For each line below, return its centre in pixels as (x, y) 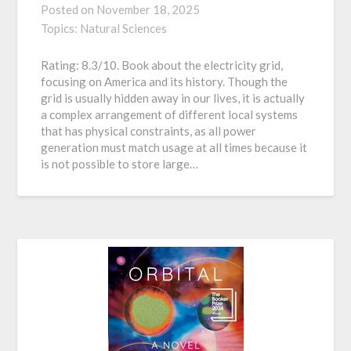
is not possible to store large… (120, 164)
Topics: (61, 28)
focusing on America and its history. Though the (165, 81)
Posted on (69, 9)
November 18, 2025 (148, 9)
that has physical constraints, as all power (149, 131)
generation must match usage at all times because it (174, 147)
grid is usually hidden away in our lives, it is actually (173, 98)
